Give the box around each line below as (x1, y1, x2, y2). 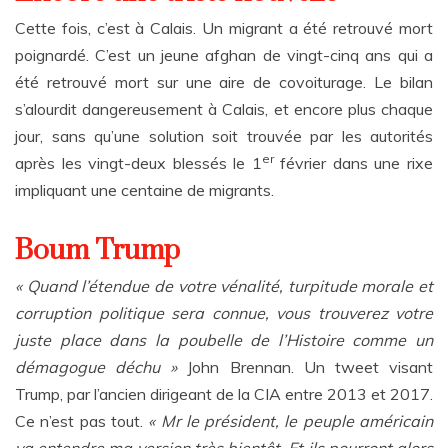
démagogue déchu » (15, 357, 178, 377)
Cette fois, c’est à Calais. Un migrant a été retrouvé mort (15, 18, 433, 38)
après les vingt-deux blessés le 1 (15, 153, 262, 173)
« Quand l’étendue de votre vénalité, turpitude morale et (15, 276, 433, 296)
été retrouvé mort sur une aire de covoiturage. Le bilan (15, 72, 433, 92)
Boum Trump (15, 233, 180, 268)
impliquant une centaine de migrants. (15, 180, 274, 200)
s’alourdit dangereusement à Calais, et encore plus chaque (15, 99, 433, 119)
